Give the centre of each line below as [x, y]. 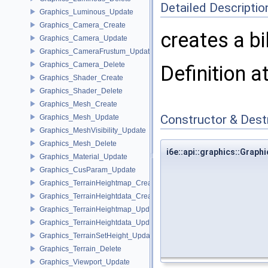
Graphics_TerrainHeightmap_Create [99, 183]
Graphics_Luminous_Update [86, 12]
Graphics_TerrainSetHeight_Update [98, 235]
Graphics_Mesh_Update [79, 117]
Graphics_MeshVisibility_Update [93, 130]
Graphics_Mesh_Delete [78, 143]
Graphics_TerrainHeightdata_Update [100, 222]
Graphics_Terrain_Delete [80, 249]
